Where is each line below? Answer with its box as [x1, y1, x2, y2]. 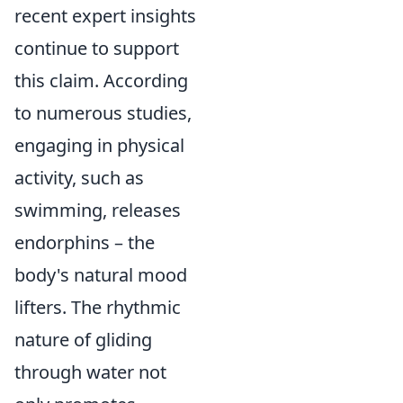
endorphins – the [14, 230, 155, 255]
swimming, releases [14, 198, 181, 222]
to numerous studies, [14, 101, 192, 125]
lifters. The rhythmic [14, 295, 181, 319]
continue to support [14, 36, 179, 60]
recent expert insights [14, 4, 196, 28]
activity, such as [14, 166, 144, 190]
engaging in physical [14, 133, 184, 157]
